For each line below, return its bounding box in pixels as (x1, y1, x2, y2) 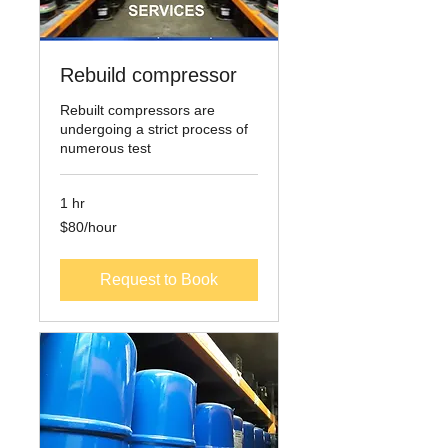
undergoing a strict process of (60, 121, 248, 138)
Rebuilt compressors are (60, 102, 215, 119)
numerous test (60, 140, 151, 157)
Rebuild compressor (60, 64, 237, 87)
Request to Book (100, 271, 218, 289)
